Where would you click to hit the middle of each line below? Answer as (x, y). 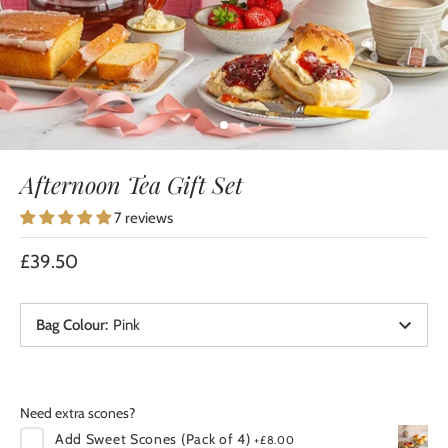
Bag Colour (70, 325)
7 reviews (143, 218)
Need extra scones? (77, 413)
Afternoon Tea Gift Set (131, 184)
